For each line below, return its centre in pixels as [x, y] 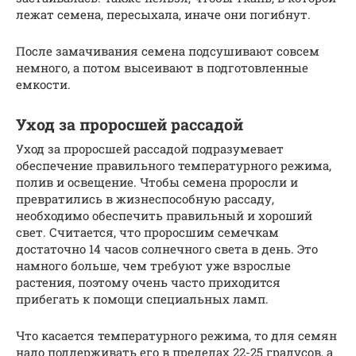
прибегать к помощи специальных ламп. [142, 298]
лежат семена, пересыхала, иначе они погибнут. [163, 14]
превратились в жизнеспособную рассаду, [145, 198]
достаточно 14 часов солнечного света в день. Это [167, 248]
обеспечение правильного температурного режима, [174, 165]
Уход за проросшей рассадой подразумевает [150, 148]
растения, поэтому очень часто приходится [148, 282]
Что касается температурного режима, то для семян [176, 335]
